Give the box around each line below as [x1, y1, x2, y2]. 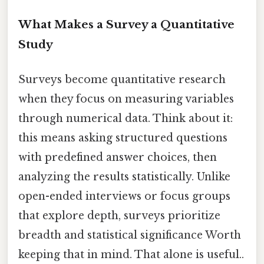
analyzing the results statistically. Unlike [18, 170, 230, 184]
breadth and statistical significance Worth [18, 229, 241, 242]
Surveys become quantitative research [18, 73, 226, 87]
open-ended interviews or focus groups [18, 190, 230, 203]
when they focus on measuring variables [18, 93, 234, 106]
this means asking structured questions [18, 131, 227, 145]
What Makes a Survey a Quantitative [18, 17, 235, 31]
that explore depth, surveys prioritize [18, 209, 220, 223]
